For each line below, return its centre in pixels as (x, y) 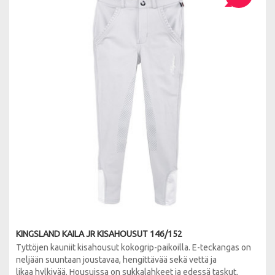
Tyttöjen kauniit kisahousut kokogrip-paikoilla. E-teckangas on (134, 247)
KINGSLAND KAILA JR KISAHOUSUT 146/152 (99, 234)
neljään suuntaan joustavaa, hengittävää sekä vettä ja (116, 260)
